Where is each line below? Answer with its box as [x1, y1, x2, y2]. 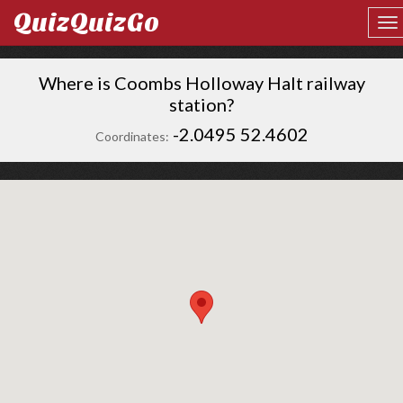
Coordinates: [94, 129, 169, 144]
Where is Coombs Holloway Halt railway [38, 72, 365, 94]
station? [169, 94, 234, 115]
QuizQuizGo [13, 8, 159, 37]
